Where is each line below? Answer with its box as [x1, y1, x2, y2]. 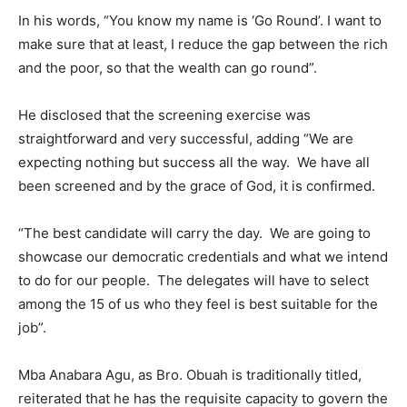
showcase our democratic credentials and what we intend [18, 248, 388, 265]
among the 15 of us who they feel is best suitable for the [18, 295, 378, 313]
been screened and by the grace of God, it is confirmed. [18, 177, 379, 194]
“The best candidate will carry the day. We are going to [18, 224, 371, 242]
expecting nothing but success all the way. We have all [18, 154, 370, 171]
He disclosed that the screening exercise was [18, 106, 311, 124]
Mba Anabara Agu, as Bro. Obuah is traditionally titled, [18, 366, 362, 383]
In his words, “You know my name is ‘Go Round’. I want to [18, 12, 382, 29]
